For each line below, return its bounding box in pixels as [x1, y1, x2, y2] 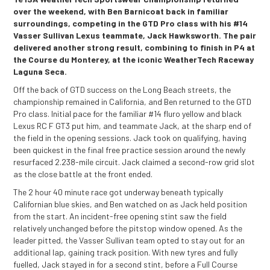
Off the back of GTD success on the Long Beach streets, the [13, 84, 231, 95]
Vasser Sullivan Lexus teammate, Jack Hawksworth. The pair [13, 30, 257, 40]
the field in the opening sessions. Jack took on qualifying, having [13, 132, 247, 143]
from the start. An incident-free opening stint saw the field [13, 210, 227, 221]
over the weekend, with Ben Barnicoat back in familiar [13, 5, 229, 16]
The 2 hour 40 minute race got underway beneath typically [13, 186, 224, 197]
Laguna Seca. [13, 66, 67, 77]
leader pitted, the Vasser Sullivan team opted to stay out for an [13, 234, 245, 245]
